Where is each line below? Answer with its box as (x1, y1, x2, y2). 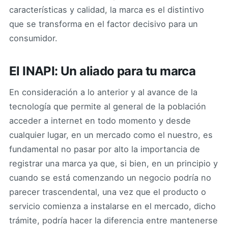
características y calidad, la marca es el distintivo (9, 4, 204, 15)
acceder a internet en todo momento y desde (9, 116, 191, 126)
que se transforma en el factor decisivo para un (9, 18, 198, 29)
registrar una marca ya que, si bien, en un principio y (9, 158, 218, 169)
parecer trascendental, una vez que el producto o (9, 187, 206, 197)
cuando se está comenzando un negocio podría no (9, 173, 211, 183)
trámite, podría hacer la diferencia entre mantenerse (9, 215, 218, 226)
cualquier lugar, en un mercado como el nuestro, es (9, 130, 213, 140)
